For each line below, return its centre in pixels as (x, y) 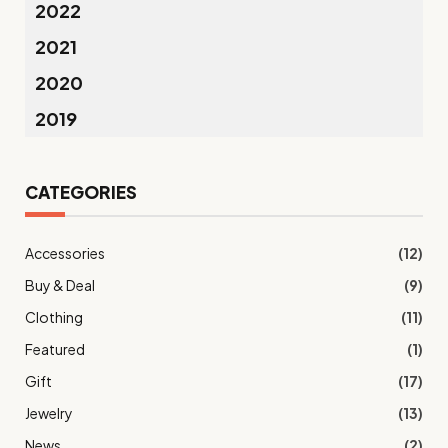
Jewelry (49, 413)
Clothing (54, 317)
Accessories (65, 253)
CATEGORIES (81, 192)
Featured (55, 349)
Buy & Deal (60, 285)
